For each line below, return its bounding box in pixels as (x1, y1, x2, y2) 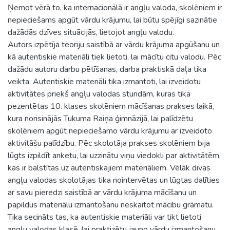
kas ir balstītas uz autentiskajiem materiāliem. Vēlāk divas (8, 162, 210, 174)
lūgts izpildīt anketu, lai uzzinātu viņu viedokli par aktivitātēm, (8, 149, 221, 161)
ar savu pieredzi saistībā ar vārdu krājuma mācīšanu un (8, 186, 197, 198)
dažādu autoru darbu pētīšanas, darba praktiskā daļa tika (8, 63, 206, 75)
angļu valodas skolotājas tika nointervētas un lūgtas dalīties (8, 174, 220, 186)
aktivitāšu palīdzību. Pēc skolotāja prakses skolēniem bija (8, 137, 210, 149)
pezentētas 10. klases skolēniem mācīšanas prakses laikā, (8, 100, 214, 112)
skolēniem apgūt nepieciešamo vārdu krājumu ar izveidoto (8, 125, 212, 137)
